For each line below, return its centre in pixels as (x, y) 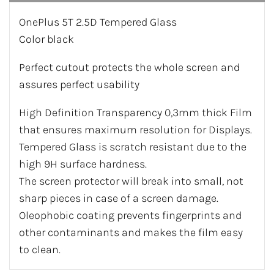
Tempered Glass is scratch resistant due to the (133, 147)
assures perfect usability (79, 85)
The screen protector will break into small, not (131, 181)
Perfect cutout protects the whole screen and (129, 68)
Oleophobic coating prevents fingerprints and (130, 216)
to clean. (40, 250)
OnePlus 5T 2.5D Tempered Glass (98, 22)
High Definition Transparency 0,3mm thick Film (135, 113)
